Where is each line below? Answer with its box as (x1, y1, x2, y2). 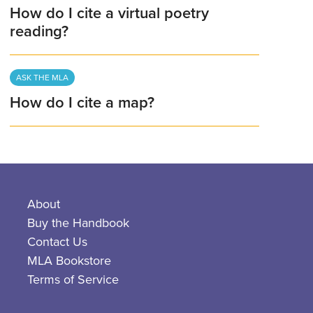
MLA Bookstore (27, 252, 112, 268)
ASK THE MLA (16, 73, 69, 83)
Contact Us (27, 233, 88, 249)
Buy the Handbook (27, 214, 130, 231)
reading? (10, 22, 69, 41)
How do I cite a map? (10, 94, 155, 112)
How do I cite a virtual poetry (10, 4, 210, 23)
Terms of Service (27, 271, 119, 287)
